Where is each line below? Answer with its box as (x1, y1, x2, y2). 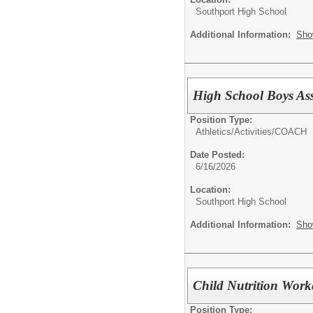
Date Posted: (190, 150, 245, 160)
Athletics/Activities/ (196, 126, 275, 137)
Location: (190, 184, 231, 195)
